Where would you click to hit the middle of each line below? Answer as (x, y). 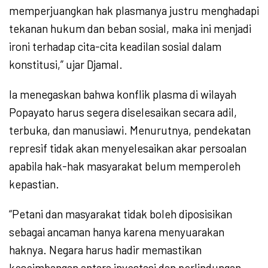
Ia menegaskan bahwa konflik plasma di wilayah (123, 94)
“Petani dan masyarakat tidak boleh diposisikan (121, 214)
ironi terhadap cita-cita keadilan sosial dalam (115, 46)
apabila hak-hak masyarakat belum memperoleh (125, 166)
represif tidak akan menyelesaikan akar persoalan (128, 148)
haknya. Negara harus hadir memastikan (105, 249)
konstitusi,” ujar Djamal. (66, 64)
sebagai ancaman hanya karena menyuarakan (117, 232)
